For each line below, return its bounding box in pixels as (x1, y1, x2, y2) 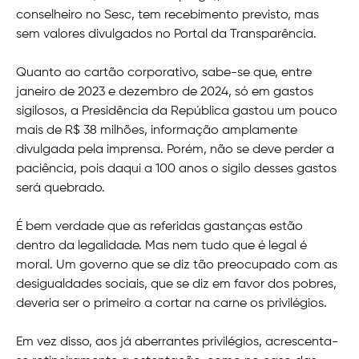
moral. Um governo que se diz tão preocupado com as (16, 258, 337, 272)
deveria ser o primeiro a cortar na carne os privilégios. (16, 296, 327, 310)
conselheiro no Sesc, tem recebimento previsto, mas (16, 8, 319, 22)
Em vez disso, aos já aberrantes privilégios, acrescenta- (16, 335, 338, 349)
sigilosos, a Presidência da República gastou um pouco (16, 104, 337, 118)
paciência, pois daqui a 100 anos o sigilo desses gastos (16, 162, 337, 175)
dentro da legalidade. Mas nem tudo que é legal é (16, 239, 307, 252)
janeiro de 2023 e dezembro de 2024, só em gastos (16, 85, 313, 99)
